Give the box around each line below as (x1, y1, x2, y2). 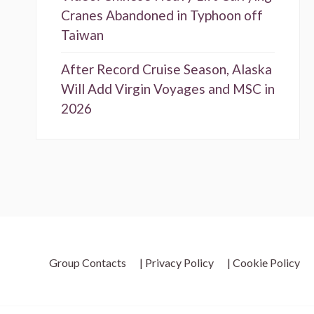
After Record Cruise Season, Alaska (60, 61, 272, 78)
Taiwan (60, 27, 104, 43)
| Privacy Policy (139, 256, 214, 270)
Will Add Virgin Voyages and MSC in (60, 81, 275, 97)
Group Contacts (49, 256, 126, 270)
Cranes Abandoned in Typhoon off (60, 7, 263, 24)
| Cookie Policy (227, 256, 300, 270)
